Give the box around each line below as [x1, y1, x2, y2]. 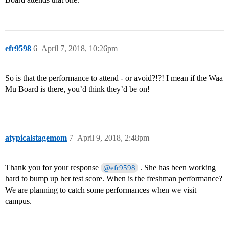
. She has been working [138, 163, 216, 172]
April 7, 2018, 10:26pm [41, 44, 118, 53]
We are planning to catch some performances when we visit [5, 186, 196, 195]
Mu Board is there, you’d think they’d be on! [5, 85, 150, 94]
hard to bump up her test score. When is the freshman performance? [5, 174, 222, 184]
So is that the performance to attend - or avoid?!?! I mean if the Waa [5, 74, 223, 83]
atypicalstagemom [5, 133, 67, 143]
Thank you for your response [5, 163, 101, 172]
